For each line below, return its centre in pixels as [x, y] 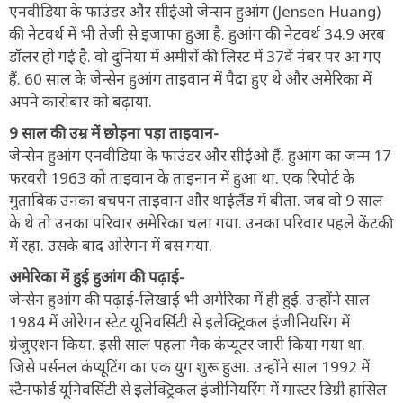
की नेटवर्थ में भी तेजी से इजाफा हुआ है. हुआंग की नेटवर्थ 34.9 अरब [197, 33]
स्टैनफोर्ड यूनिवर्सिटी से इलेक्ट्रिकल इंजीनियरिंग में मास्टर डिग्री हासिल [198, 389]
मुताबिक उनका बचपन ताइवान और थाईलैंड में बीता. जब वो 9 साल [196, 200]
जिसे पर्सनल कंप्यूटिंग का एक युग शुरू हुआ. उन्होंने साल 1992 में [189, 366]
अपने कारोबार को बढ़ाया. [81, 101]
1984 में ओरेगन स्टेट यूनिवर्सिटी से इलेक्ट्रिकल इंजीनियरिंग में [179, 321]
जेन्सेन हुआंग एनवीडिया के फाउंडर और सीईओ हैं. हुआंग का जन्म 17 [200, 155]
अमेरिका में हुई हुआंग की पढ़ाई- [97, 276]
